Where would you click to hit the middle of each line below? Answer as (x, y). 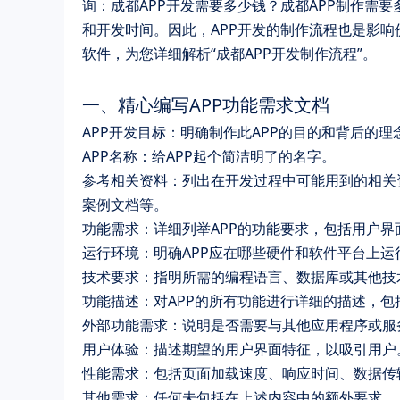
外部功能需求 (125, 325)
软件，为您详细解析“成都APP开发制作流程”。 (229, 53)
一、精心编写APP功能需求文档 (206, 104)
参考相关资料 (125, 180)
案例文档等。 (125, 204)
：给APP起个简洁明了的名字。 (237, 156)
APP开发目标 (124, 132)
